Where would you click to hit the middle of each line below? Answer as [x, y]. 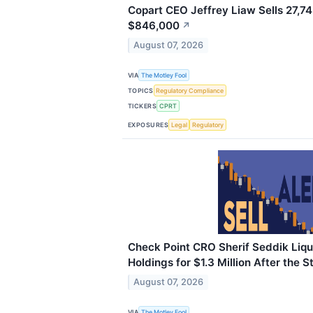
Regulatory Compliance [190, 91]
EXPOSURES [148, 124]
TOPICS [141, 90]
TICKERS [143, 105]
